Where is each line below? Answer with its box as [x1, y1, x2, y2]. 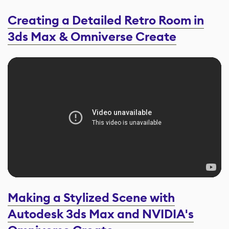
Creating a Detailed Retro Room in [8, 12, 204, 29]
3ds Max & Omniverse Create [8, 29, 176, 45]
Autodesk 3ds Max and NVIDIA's [8, 206, 194, 223]
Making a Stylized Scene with [8, 190, 175, 207]
